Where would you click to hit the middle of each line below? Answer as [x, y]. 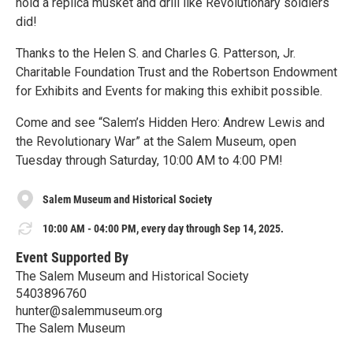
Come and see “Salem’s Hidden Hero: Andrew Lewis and [170, 123]
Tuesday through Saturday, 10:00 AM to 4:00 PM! [149, 160]
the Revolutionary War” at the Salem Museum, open [156, 141]
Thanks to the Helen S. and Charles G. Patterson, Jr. [156, 53]
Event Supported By [72, 257]
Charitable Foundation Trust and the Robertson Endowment [176, 72]
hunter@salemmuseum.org [89, 310]
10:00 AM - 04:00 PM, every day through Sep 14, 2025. [163, 228]
